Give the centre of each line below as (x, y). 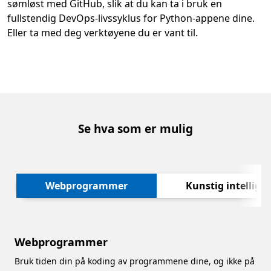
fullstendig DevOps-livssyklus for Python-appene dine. (131, 18)
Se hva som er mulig (135, 129)
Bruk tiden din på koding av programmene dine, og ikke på (135, 261)
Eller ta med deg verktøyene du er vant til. (103, 33)
